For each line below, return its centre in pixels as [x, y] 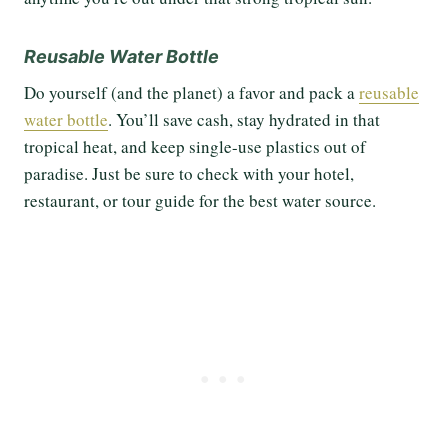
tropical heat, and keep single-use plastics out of [195, 147]
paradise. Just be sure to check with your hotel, [189, 174]
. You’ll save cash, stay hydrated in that [244, 120]
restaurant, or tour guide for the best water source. [200, 201]
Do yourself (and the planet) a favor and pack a [191, 93]
